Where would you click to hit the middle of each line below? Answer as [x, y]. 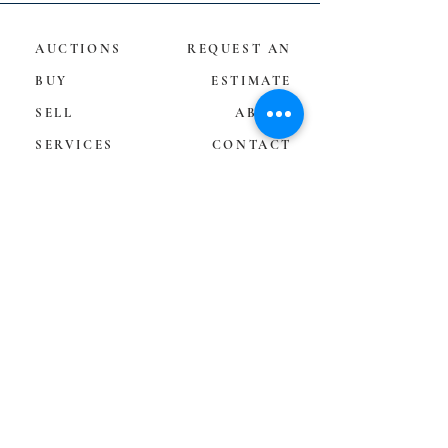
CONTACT [251, 145]
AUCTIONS [78, 49]
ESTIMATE [251, 81]
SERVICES [74, 145]
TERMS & [255, 177]
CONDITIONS [238, 209]
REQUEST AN [239, 49]
